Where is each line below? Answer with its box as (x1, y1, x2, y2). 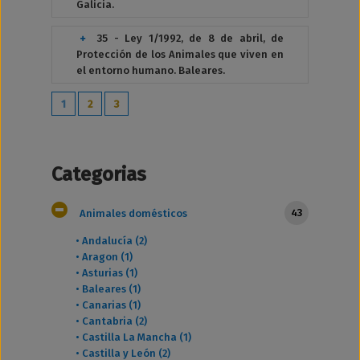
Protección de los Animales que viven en (76, 48, 284, 60)
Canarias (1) (82, 299, 141, 311)
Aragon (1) (82, 251, 133, 263)
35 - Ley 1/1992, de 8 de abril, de (97, 32, 284, 44)
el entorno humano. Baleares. (76, 64, 225, 76)
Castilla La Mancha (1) (82, 331, 191, 343)
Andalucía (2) (82, 235, 147, 247)
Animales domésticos (80, 207, 187, 219)
